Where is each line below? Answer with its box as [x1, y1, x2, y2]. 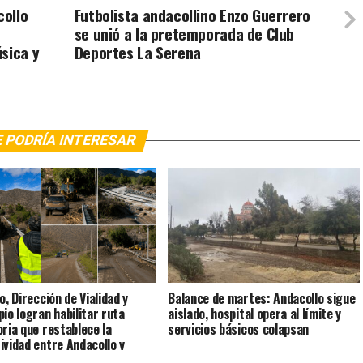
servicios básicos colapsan [168, 319, 309, 340]
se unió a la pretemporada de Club [74, 22, 295, 46]
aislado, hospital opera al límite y [168, 304, 342, 324]
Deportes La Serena [74, 41, 201, 65]
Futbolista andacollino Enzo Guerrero [74, 3, 310, 28]
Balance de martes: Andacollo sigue [168, 288, 356, 309]
